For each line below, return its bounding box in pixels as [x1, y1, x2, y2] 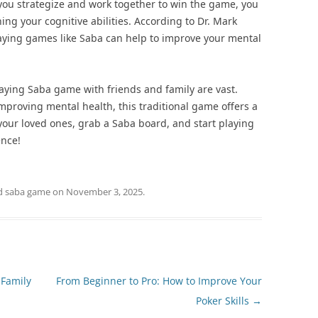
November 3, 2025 [66, 185, 143, 198]
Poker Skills [195, 294, 252, 307]
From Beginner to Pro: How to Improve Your [55, 274, 262, 287]
